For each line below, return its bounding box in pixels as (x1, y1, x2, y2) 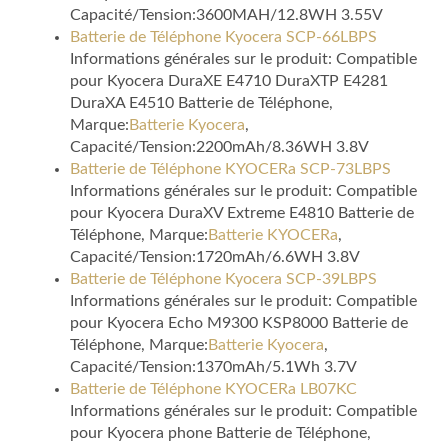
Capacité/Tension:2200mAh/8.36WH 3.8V (70, 139, 369, 156)
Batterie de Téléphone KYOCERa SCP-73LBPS (70, 161, 391, 178)
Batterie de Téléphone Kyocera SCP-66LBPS (70, 29, 377, 46)
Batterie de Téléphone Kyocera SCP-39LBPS (70, 271, 377, 288)
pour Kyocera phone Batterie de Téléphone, (70, 425, 371, 442)
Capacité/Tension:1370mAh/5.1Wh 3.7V (70, 359, 357, 376)
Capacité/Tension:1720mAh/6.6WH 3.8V (70, 249, 360, 266)
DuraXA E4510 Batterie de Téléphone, (70, 95, 333, 112)
